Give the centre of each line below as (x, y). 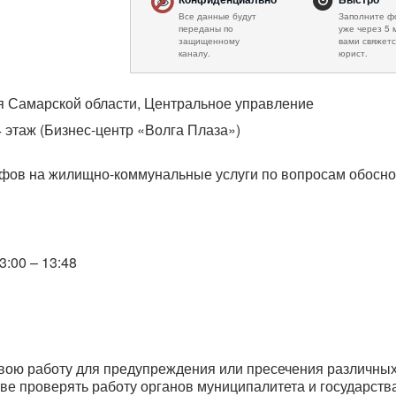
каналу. (194, 53)
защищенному (209, 40)
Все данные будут (217, 15)
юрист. (353, 53)
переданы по (206, 28)
